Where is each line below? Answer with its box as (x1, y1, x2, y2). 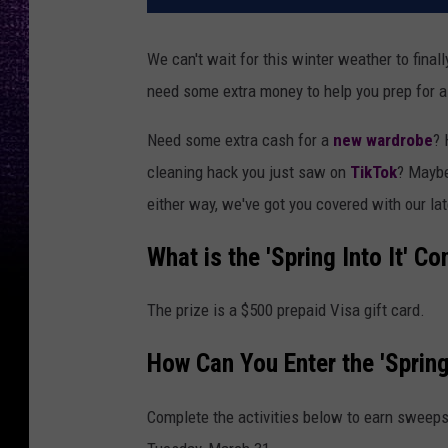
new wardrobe (333, 130, 433, 151)
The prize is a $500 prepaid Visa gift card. (147, 300, 425, 321)
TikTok (350, 162, 397, 183)
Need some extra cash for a (147, 130, 333, 151)
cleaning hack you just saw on (147, 162, 350, 183)
